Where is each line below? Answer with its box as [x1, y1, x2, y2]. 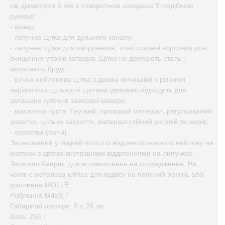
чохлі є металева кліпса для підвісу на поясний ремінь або [10, 170, 203, 178]
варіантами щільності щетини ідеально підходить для [10, 86, 186, 94]
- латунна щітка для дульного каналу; [10, 33, 133, 41]
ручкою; [10, 12, 36, 20]
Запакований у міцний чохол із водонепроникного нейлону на [10, 139, 213, 147]
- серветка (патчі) [10, 128, 67, 136]
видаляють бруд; [10, 65, 65, 73]
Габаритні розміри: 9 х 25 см [10, 202, 104, 210]
